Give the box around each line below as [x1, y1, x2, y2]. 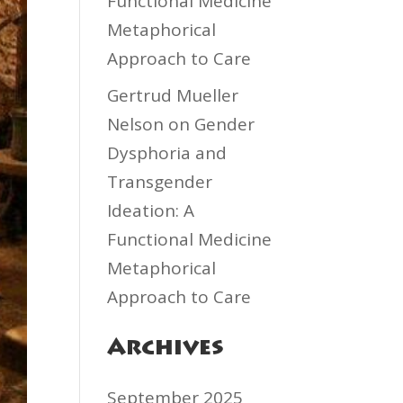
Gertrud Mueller [107, 84, 239, 107]
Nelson [107, 112, 165, 136]
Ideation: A [107, 199, 195, 222]
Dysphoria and [107, 141, 228, 165]
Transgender [107, 170, 213, 193]
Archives [107, 338, 225, 361]
